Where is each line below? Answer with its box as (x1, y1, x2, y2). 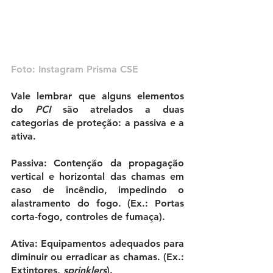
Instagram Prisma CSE (38, 63, 138, 76)
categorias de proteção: (11, 117, 125, 129)
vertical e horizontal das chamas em (11, 171, 184, 183)
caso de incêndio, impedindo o (11, 184, 184, 196)
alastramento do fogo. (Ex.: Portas (11, 197, 184, 210)
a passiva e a (124, 117, 184, 129)
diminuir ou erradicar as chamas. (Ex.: (11, 251, 184, 263)
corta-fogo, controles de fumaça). (11, 211, 165, 223)
